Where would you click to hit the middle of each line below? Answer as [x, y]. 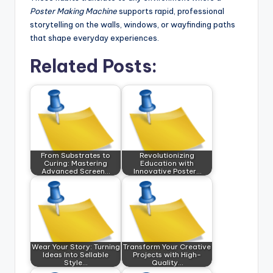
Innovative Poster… [167, 171]
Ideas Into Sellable [76, 254]
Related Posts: [94, 66]
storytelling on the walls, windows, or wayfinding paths [133, 25]
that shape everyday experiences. [94, 38]
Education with [167, 163]
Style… [76, 262]
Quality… [167, 262]
